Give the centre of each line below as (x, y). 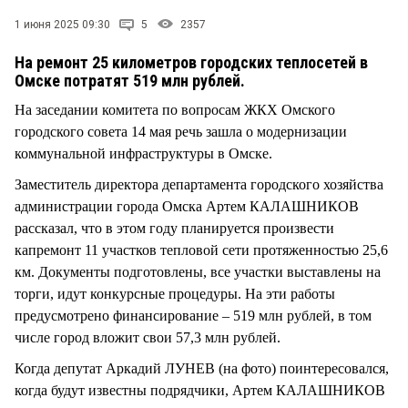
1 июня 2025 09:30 (62, 24)
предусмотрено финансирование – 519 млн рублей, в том (193, 315)
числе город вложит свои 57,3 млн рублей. (148, 337)
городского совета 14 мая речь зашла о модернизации (181, 131)
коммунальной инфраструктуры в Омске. (143, 153)
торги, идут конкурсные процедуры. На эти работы (175, 293)
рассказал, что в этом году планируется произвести (174, 228)
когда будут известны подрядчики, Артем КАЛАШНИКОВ (200, 390)
